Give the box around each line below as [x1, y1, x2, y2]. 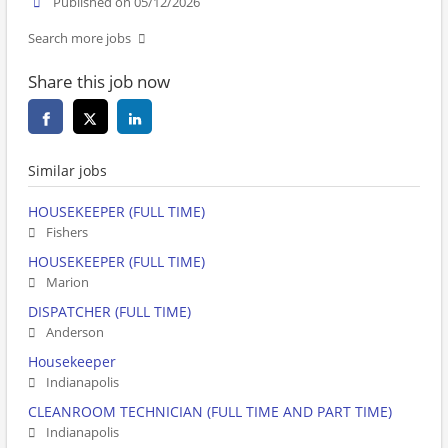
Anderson [46, 324, 104, 342]
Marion [46, 274, 89, 292]
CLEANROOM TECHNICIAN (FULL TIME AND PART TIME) [28, 402, 392, 422]
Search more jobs [28, 30, 131, 48]
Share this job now [28, 70, 170, 94]
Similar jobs [28, 161, 107, 181]
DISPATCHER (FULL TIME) [28, 302, 191, 322]
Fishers [46, 224, 88, 242]
